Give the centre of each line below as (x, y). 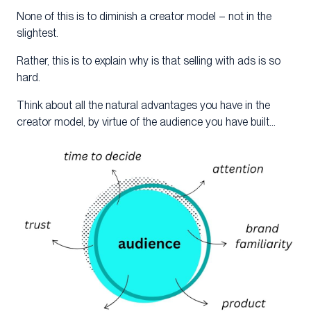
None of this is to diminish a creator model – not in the (144, 17)
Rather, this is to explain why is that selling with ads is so (149, 61)
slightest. (37, 33)
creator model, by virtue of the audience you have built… (146, 122)
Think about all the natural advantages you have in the (143, 106)
